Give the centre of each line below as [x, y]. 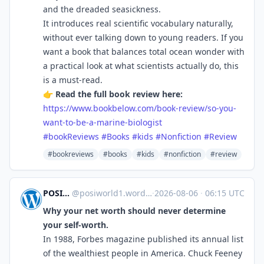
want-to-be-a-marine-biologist [103, 122]
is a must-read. [73, 80]
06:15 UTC [224, 193]
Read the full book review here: [119, 94]
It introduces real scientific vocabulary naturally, [138, 23]
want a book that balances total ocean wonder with [144, 52]
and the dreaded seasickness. [102, 9]
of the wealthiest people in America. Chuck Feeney [143, 253]
